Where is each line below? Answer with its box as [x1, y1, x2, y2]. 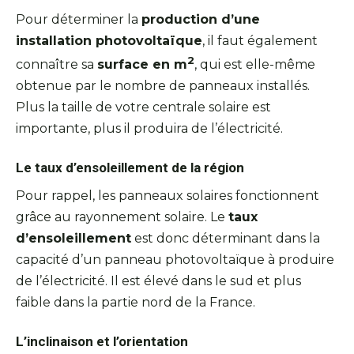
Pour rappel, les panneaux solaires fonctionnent [16, 187, 319, 203]
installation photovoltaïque [16, 33, 202, 49]
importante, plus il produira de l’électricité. [16, 121, 283, 137]
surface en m [97, 57, 187, 73]
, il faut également [202, 33, 318, 49]
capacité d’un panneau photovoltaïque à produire [16, 251, 334, 267]
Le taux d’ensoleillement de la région [16, 160, 244, 176]
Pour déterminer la [16, 12, 141, 28]
